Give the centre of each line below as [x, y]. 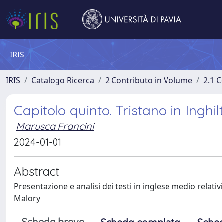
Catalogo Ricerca [63, 80]
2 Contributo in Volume [149, 80]
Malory [27, 198]
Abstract [37, 171]
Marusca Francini [55, 126]
